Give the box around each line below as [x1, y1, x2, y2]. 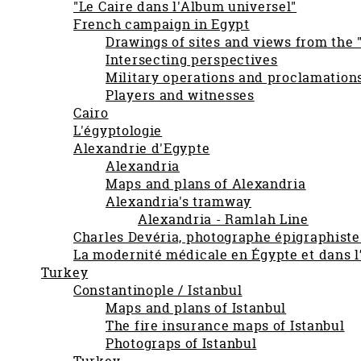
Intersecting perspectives [106, 51, 278, 68]
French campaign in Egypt [73, 15, 250, 33]
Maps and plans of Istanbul [106, 299, 287, 317]
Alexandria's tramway [106, 193, 251, 210]
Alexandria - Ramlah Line [138, 210, 309, 228]
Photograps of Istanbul [106, 334, 257, 352]
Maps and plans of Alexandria [106, 175, 306, 193]
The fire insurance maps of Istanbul [106, 317, 345, 334]
